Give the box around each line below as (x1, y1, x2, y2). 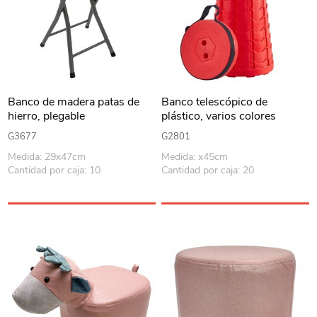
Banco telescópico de (161, 94, 268, 110)
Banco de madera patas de (8, 94, 140, 110)
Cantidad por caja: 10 (8, 163, 101, 178)
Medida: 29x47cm (8, 150, 86, 164)
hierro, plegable (8, 108, 86, 125)
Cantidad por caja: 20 (161, 163, 255, 178)
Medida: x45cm (161, 150, 229, 164)
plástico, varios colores (161, 108, 277, 125)
